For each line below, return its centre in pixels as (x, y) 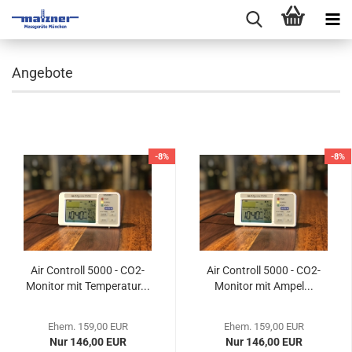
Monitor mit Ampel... (264, 286)
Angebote (42, 73)
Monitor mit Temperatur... (88, 286)
